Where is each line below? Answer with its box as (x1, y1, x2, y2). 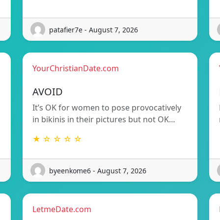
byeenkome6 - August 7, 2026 (49, 165, 146, 175)
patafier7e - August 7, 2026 (49, 25, 138, 34)
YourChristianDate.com (32, 63, 119, 74)
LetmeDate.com (32, 204, 91, 215)
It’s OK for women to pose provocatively (32, 102, 181, 113)
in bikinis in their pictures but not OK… (32, 114, 175, 125)
